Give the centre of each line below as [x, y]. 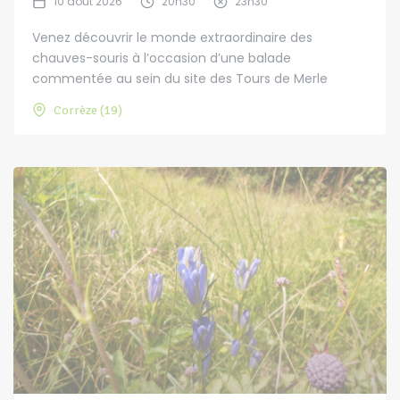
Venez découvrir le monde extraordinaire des [172, 38]
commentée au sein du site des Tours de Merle [180, 79]
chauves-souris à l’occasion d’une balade [162, 58]
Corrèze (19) [88, 111]
